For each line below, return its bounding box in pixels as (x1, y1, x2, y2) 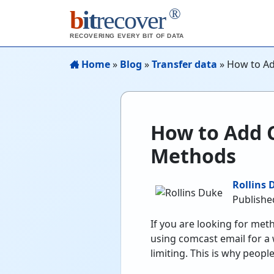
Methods (150, 143, 236, 169)
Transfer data (152, 57, 217, 71)
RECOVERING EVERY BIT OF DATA (70, 32, 184, 39)
